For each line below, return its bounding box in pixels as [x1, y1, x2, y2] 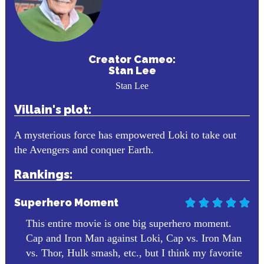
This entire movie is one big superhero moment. [25, 217, 232, 229]
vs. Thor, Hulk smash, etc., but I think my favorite [25, 247, 242, 259]
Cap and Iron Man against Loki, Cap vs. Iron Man [25, 232, 242, 244]
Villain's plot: [14, 103, 91, 117]
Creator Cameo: [88, 53, 176, 65]
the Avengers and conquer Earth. [14, 144, 154, 156]
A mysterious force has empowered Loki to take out [14, 129, 236, 141]
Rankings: [14, 167, 72, 181]
